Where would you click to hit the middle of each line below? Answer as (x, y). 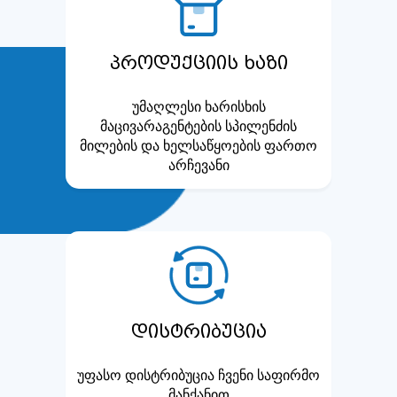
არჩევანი (198, 164)
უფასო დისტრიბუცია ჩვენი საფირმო (198, 374)
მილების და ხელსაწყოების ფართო (198, 145)
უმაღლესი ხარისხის (198, 106)
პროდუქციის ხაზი (198, 62)
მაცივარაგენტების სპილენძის (198, 125)
